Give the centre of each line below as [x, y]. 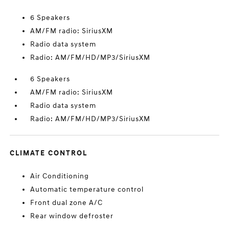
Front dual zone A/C [67, 203]
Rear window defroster [72, 216]
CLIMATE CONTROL [49, 153]
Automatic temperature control [87, 189]
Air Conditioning [60, 176]
